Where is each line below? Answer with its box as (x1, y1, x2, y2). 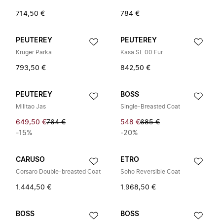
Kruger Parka (16, 49, 52, 55)
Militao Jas (16, 104, 46, 110)
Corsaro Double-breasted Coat (16, 169, 101, 175)
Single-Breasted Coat (120, 104, 180, 110)
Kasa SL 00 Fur (120, 49, 163, 55)
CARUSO (16, 156, 45, 163)
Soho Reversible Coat (120, 169, 180, 175)
